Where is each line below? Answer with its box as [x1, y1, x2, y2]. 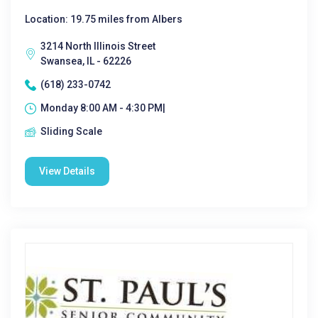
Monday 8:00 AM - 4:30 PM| [40, 102, 165, 114]
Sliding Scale [40, 126, 102, 137]
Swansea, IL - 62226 [40, 55, 131, 67]
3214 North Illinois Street [40, 40, 155, 52]
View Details [39, 165, 95, 177]
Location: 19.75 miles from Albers [25, 13, 182, 25]
